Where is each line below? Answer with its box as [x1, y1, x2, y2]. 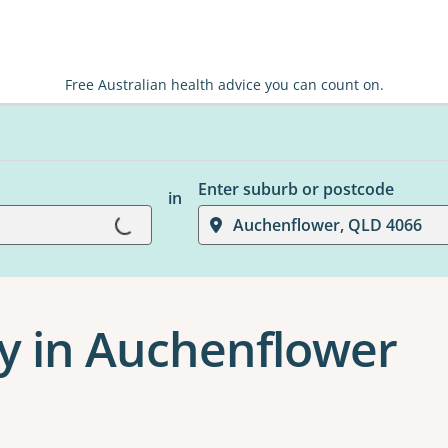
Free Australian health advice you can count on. [64, 75, 384, 94]
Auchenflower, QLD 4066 [232, 214, 422, 236]
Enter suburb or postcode [197, 178, 394, 200]
